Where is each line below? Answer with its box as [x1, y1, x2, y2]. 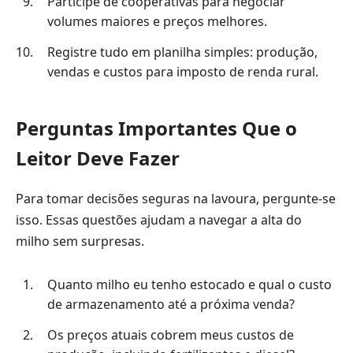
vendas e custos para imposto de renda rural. [46, 62, 318, 80]
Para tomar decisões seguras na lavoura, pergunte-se [16, 190, 336, 208]
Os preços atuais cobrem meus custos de [46, 326, 294, 344]
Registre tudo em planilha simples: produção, [46, 43, 318, 61]
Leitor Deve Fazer [16, 144, 180, 171]
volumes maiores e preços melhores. [46, 12, 267, 30]
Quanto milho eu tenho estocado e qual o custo [46, 275, 332, 293]
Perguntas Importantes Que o [16, 114, 297, 141]
